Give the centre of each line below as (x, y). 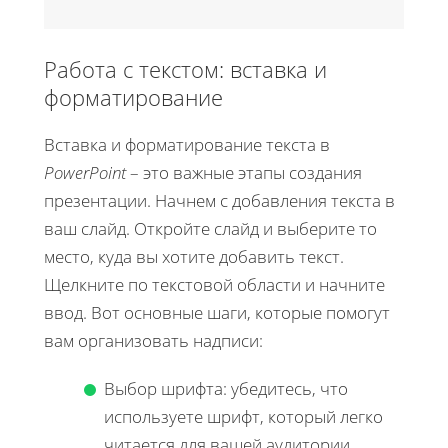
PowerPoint (85, 172)
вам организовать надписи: (153, 340)
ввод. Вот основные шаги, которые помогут (217, 312)
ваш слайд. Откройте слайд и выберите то (210, 228)
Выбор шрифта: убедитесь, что (226, 388)
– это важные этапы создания (244, 172)
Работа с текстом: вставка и (185, 68)
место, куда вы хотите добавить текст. (194, 256)
